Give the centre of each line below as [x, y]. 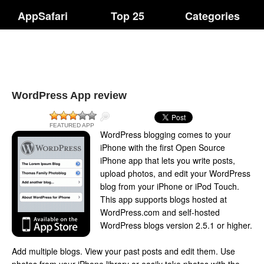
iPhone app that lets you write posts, [168, 160]
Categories [213, 16]
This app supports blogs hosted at [164, 199]
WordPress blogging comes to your [166, 134]
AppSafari [42, 16]
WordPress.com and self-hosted [160, 212]
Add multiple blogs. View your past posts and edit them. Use [123, 251]
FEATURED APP [72, 125]
